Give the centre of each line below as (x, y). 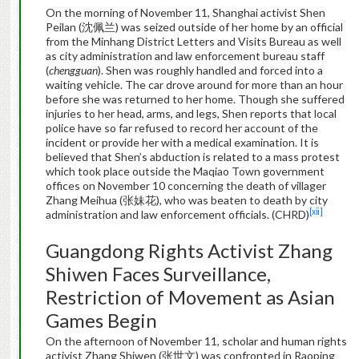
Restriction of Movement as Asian (190, 297)
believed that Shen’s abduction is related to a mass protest (192, 157)
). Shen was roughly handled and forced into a (210, 71)
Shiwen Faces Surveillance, (158, 274)
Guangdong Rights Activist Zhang (189, 251)
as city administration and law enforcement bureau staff (185, 56)
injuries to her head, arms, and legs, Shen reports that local (191, 114)
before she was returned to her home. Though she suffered (195, 99)
